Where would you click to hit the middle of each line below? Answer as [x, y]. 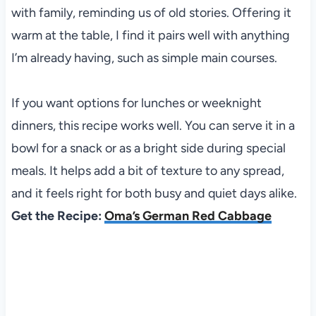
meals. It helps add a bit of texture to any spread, [147, 171]
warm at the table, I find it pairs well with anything [150, 36]
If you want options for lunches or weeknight [136, 103]
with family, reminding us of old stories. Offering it [151, 13]
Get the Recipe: [57, 216]
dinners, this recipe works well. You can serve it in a [153, 126]
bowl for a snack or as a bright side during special [148, 148]
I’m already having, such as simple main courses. [144, 58]
